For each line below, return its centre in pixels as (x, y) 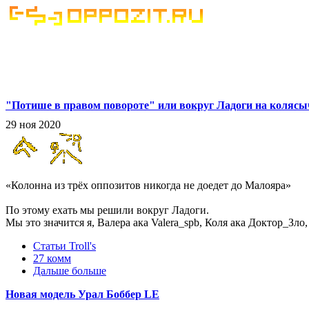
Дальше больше (70, 271)
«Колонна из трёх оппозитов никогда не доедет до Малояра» (148, 186)
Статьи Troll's (64, 246)
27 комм (52, 259)
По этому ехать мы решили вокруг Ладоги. (107, 210)
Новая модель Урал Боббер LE (82, 295)
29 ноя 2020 (33, 125)
